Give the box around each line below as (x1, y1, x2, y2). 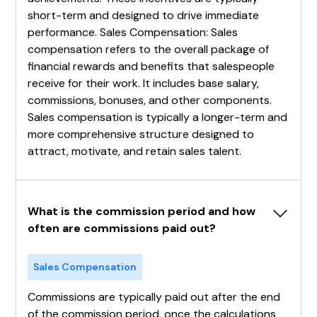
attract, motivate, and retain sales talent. (28, 143, 242, 158)
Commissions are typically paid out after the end (28, 289, 281, 304)
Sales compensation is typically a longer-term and (28, 109, 288, 125)
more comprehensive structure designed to (28, 126, 255, 142)
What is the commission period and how (28, 203, 256, 219)
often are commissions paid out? (28, 220, 217, 236)
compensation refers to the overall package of (28, 41, 270, 57)
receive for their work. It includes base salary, (28, 75, 260, 91)
